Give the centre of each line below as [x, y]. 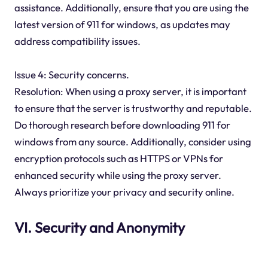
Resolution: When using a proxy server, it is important [130, 92]
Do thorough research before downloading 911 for [122, 125]
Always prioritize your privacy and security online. [124, 192]
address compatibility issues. [77, 41]
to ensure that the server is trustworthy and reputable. [133, 108]
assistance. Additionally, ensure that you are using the [131, 8]
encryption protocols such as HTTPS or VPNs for [118, 159]
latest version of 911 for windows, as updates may [122, 25]
